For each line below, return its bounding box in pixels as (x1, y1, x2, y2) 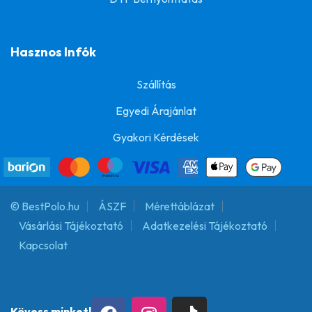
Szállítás (136, 77, 176, 92)
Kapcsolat (19, 238, 68, 253)
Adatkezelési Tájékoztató (142, 219, 267, 233)
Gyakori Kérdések (113, 130, 199, 145)
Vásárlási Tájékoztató (19, 219, 123, 233)
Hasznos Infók (10, 44, 96, 61)
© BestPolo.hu (10, 199, 79, 214)
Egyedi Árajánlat (116, 104, 196, 118)
